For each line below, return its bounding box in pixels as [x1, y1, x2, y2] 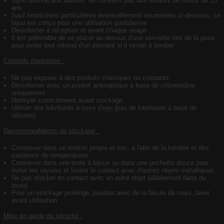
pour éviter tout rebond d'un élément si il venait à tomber [11, 41, 174, 49]
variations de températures [11, 151, 88, 159]
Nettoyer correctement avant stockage [11, 96, 122, 104]
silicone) [11, 111, 35, 119]
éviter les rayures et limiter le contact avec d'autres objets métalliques [11, 166, 214, 174]
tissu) [11, 181, 27, 189]
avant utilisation [11, 196, 57, 204]
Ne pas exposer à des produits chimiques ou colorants [11, 73, 169, 81]
